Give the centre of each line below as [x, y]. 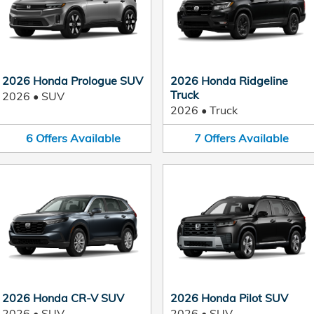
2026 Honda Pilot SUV [229, 298]
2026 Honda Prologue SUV [73, 81]
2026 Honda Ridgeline [229, 81]
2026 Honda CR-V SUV [63, 298]
